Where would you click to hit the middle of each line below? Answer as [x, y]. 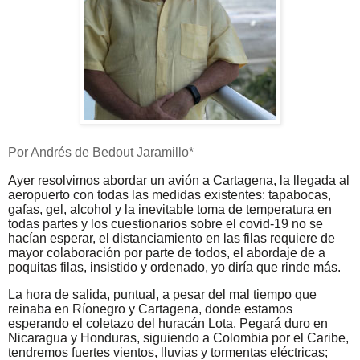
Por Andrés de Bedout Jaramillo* [101, 153]
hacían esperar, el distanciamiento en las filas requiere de [172, 238]
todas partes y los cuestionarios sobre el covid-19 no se [166, 223]
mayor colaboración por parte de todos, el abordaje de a [167, 252]
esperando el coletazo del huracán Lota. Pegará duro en [168, 323]
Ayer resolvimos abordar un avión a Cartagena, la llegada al [179, 180]
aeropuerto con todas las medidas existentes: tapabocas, [170, 194]
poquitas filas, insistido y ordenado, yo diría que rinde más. [174, 267]
